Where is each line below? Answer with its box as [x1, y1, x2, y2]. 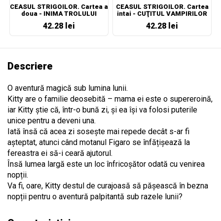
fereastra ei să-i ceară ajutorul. [7, 148, 112, 158]
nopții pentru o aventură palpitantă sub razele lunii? [7, 191, 183, 201]
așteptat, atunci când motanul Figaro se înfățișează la [7, 137, 190, 147]
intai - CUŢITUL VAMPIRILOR [117, 9, 207, 17]
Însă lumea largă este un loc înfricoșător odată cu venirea [7, 159, 205, 169]
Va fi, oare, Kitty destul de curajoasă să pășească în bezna [7, 181, 208, 190]
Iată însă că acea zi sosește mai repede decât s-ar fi [7, 126, 189, 136]
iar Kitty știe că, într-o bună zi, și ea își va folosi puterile [7, 105, 197, 114]
